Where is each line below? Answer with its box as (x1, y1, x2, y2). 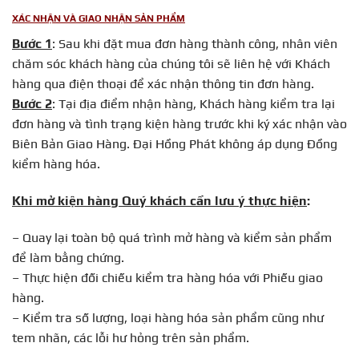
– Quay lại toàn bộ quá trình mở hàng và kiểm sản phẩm (12, 229, 332, 245)
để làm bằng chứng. (12, 249, 124, 265)
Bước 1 (12, 36, 52, 52)
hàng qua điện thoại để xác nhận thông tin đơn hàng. (12, 76, 314, 92)
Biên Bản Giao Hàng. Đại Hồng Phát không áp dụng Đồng (12, 136, 337, 152)
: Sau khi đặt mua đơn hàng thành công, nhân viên (52, 36, 337, 52)
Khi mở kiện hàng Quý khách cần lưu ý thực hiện (12, 193, 307, 209)
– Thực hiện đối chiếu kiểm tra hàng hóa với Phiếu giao (12, 269, 323, 285)
